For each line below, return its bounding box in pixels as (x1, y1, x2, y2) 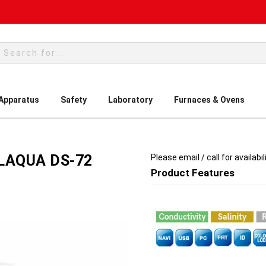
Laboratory (108, 95, 153, 104)
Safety (61, 95, 87, 104)
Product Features (151, 167, 235, 179)
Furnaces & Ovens (174, 95, 245, 104)
